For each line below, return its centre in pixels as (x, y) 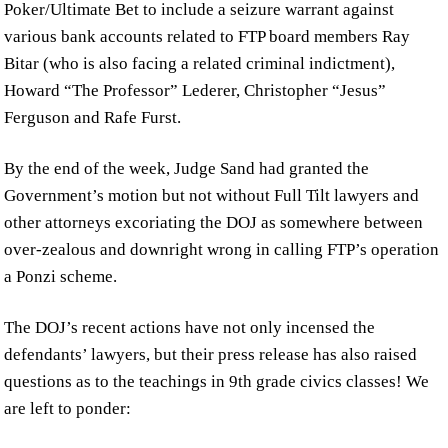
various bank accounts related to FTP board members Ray (207, 37)
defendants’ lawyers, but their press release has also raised (211, 355)
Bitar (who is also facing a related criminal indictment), (200, 64)
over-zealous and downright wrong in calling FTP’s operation (222, 250)
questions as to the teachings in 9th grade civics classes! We (217, 382)
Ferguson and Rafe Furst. (93, 118)
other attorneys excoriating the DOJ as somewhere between (214, 223)
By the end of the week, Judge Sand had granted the (187, 169)
